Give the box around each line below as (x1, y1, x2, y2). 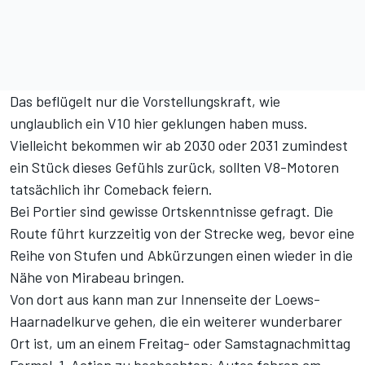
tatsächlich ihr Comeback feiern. (10, 180, 213, 199)
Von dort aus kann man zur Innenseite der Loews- (10, 290, 320, 309)
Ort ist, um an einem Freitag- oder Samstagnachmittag (10, 334, 350, 353)
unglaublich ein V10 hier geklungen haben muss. (10, 114, 308, 133)
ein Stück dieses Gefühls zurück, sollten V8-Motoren (10, 158, 339, 177)
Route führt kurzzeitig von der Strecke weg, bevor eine (10, 224, 354, 243)
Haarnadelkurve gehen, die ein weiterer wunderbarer (10, 312, 342, 331)
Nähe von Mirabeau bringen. (10, 268, 185, 287)
